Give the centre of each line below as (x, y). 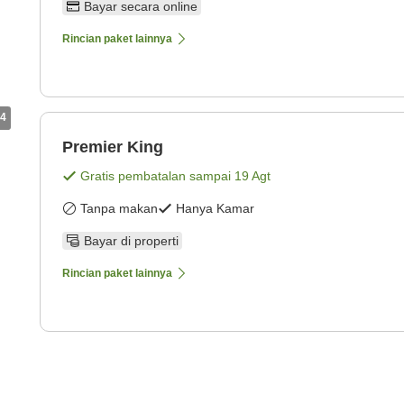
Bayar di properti (131, 241)
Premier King (113, 147)
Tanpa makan (119, 209)
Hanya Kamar (215, 209)
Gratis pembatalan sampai (157, 176)
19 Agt (252, 176)
